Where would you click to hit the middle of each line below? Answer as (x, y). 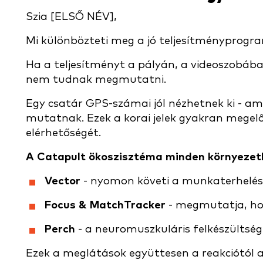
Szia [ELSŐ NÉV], (71, 17)
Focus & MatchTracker (105, 205)
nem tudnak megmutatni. (96, 80)
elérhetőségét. (63, 133)
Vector (63, 181)
